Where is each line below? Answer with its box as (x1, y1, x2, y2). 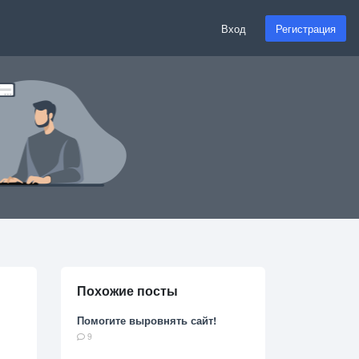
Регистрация (276, 20, 336, 36)
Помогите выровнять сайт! (77, 313, 216, 329)
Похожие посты (77, 281, 178, 301)
